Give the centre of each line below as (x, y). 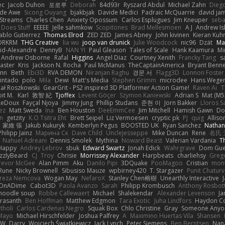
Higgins (82, 57)
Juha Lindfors (173, 200)
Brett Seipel (86, 118)
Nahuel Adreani (25, 140)
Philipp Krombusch (148, 185)
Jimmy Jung (77, 102)
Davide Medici (118, 12)
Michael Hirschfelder (46, 215)
